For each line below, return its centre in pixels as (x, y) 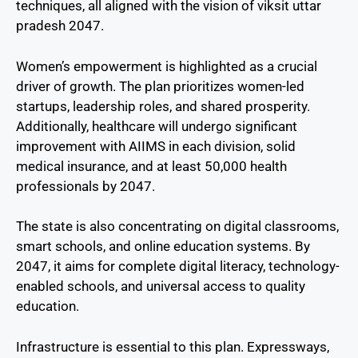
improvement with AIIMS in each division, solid (156, 146)
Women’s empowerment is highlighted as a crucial (167, 66)
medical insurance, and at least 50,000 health (151, 166)
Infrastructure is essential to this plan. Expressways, (173, 346)
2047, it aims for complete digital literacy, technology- (178, 267)
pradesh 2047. (60, 26)
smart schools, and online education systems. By (163, 247)
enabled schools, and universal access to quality (161, 286)
